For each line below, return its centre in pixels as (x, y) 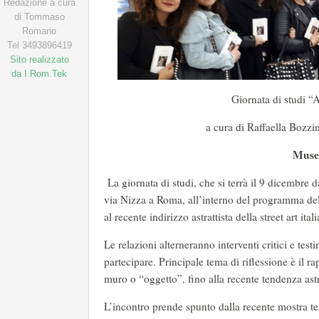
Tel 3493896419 (39, 45)
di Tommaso (39, 17)
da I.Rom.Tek (39, 74)
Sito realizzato (39, 59)
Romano (39, 31)
